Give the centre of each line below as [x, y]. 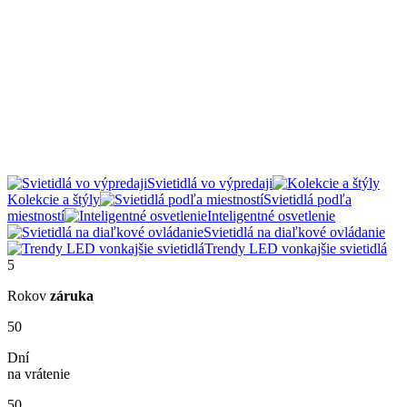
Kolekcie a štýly [54, 200]
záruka [72, 296]
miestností [36, 216]
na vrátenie [39, 374]
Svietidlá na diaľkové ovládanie [294, 233]
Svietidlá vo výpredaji [210, 184]
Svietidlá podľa [308, 200]
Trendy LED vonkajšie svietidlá [296, 249]
